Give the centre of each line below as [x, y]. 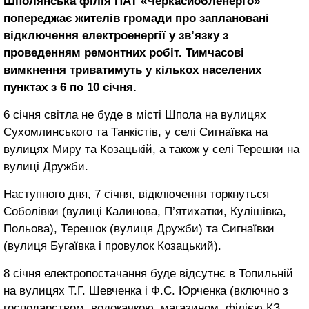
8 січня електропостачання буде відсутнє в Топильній [148, 273]
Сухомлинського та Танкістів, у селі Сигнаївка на [136, 132]
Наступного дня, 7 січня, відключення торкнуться [136, 194]
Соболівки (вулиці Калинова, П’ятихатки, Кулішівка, [145, 211]
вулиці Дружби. [46, 166]
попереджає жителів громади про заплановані [136, 18]
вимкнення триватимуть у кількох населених [132, 70]
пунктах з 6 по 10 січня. [70, 87]
